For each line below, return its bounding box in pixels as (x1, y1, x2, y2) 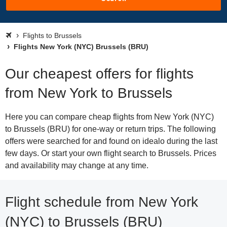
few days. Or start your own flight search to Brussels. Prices (5, 149, 216, 158)
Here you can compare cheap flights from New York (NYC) (5, 112, 214, 121)
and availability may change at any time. (5, 161, 148, 170)
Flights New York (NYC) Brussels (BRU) (12, 43, 148, 51)
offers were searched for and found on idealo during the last (5, 137, 217, 145)
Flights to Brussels (23, 31, 82, 40)
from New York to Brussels (5, 85, 172, 101)
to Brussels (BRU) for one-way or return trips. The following (5, 125, 216, 133)
